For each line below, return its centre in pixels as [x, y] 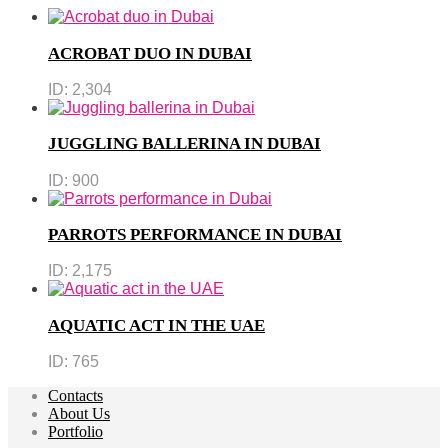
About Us [79, 414]
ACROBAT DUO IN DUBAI [150, 53]
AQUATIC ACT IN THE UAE [156, 325]
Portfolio [75, 432]
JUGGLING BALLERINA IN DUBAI [184, 144]
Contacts [75, 396]
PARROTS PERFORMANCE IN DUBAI [195, 235]
